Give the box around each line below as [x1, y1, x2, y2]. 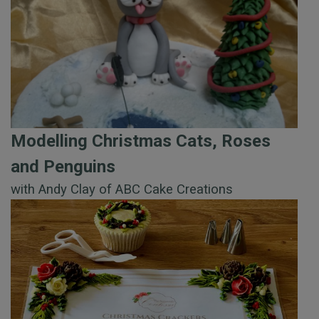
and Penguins [11, 157, 115, 177]
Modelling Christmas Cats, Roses [11, 131, 271, 152]
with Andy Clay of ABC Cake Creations [11, 182, 233, 198]
